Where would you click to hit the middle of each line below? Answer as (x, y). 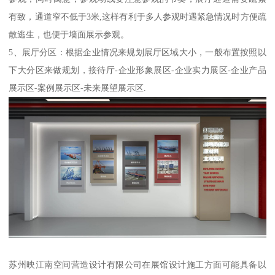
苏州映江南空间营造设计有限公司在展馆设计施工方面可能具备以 (137, 265)
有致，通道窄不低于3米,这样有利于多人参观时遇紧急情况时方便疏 (137, 16)
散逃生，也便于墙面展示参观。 (69, 34)
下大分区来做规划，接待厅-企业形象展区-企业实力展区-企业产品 (137, 70)
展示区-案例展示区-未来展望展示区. (78, 87)
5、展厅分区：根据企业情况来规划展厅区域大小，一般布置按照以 (137, 52)
